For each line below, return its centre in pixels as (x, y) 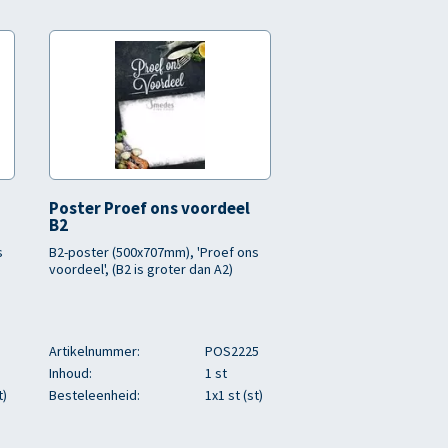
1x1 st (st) (234, 395)
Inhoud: (70, 373)
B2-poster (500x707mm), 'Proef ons (154, 252)
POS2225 (232, 351)
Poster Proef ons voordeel (149, 208)
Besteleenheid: (94, 395)
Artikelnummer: (94, 351)
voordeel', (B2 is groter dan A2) (141, 269)
